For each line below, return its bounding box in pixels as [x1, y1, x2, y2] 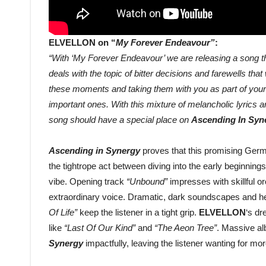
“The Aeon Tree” [154, 223, 217, 233]
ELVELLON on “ [49, 37, 116, 48]
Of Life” [49, 207, 77, 218]
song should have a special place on [49, 115, 191, 125]
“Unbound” [126, 176, 167, 187]
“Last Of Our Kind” [64, 223, 135, 233]
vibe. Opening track [49, 176, 126, 187]
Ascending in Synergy [49, 145, 140, 156]
